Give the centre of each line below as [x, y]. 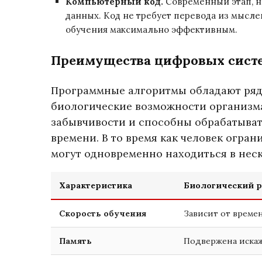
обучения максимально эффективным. [151, 30]
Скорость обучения [103, 213]
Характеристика [96, 185]
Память [75, 241]
